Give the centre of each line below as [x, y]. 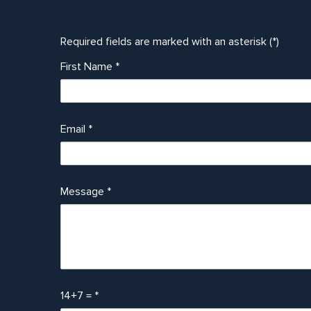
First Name [88, 67]
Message [84, 192]
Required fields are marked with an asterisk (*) [170, 42]
